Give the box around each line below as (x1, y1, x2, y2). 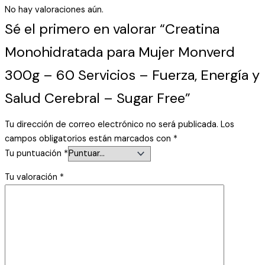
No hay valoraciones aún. (5, 4, 104, 15)
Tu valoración (5, 171, 60, 183)
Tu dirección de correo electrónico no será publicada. (5, 119, 218, 131)
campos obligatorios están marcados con (5, 133, 173, 145)
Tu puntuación (5, 148, 64, 160)
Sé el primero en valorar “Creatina (5, 19, 219, 38)
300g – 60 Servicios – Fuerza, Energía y (5, 65, 260, 84)
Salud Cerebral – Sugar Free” (5, 88, 190, 107)
